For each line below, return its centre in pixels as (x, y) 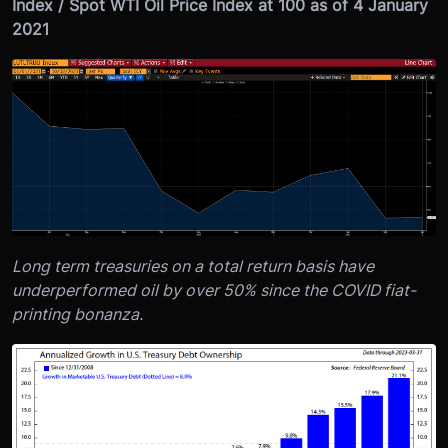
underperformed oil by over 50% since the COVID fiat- (214, 289)
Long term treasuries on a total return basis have (193, 265)
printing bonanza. (77, 313)
